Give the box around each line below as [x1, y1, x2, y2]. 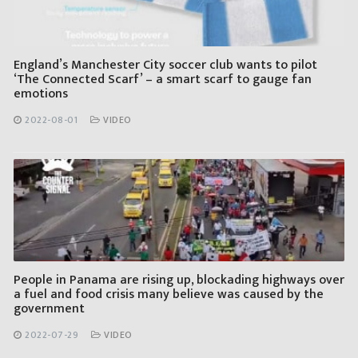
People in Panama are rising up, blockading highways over [14, 269, 344, 292]
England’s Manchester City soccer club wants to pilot [14, 54, 317, 77]
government [14, 298, 85, 320]
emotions [14, 83, 68, 105]
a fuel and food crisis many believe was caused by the [14, 284, 324, 306]
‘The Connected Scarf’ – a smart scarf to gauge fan [14, 69, 312, 91]
